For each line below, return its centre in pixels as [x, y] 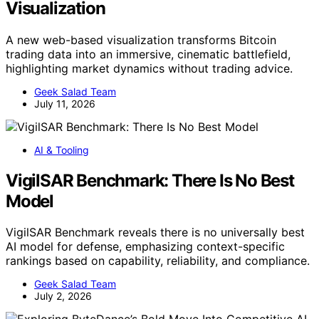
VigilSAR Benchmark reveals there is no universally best [155, 232]
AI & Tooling [62, 150]
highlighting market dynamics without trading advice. [149, 68]
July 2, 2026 [63, 296]
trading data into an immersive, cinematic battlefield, [148, 54]
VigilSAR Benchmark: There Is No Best [150, 180]
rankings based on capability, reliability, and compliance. [158, 261]
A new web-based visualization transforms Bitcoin [141, 40]
